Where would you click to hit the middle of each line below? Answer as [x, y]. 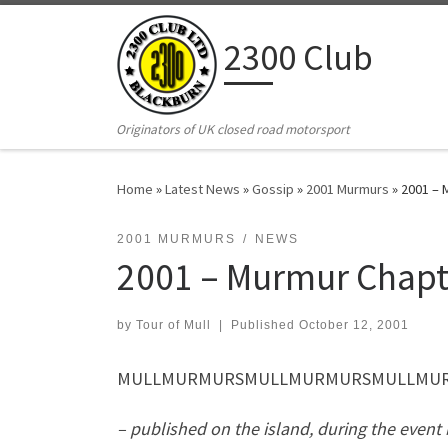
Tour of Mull [173, 325]
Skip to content [75, 28]
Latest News [202, 189]
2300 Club [298, 58]
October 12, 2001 [353, 325]
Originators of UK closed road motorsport [233, 130]
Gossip [273, 189]
